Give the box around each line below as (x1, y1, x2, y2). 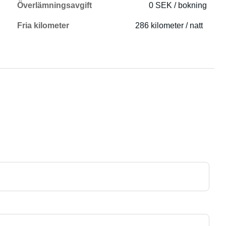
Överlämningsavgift (17, 1, 92, 10)
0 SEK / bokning (149, 1, 207, 10)
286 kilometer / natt (135, 21, 203, 30)
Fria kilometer (17, 21, 70, 30)
